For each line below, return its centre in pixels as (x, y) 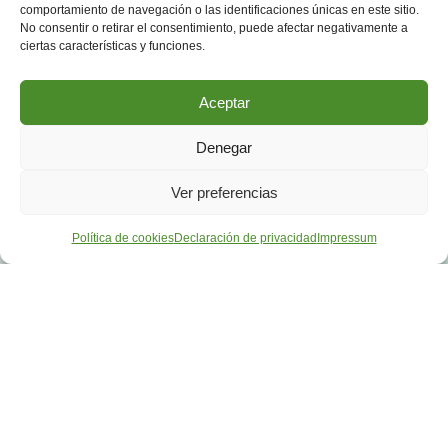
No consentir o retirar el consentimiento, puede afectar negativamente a (214, 28)
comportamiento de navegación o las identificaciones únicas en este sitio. (219, 10)
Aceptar (224, 102)
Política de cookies (122, 238)
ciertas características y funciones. (112, 46)
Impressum (346, 238)
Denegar (224, 147)
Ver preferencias (224, 192)
